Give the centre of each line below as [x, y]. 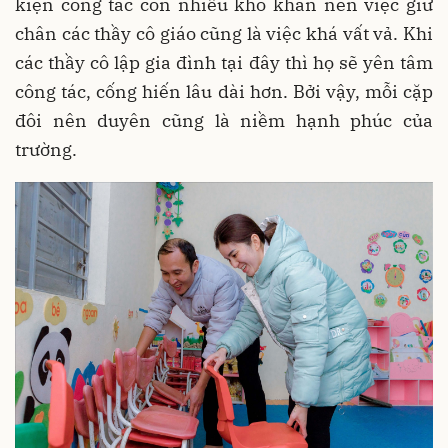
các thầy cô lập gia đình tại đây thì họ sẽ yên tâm [224, 63]
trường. [46, 150]
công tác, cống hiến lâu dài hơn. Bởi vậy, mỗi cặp [224, 92]
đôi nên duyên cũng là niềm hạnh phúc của [224, 121]
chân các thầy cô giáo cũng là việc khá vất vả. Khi [224, 34]
